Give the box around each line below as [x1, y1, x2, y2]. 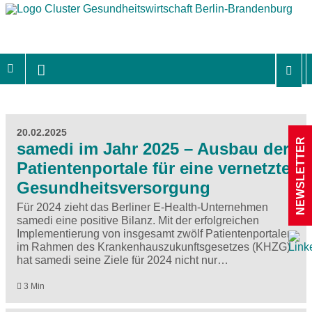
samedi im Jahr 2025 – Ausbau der [17, 139, 289, 158]
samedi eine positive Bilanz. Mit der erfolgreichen [17, 214, 259, 226]
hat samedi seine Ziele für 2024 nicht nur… [17, 253, 228, 266]
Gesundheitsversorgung [17, 178, 210, 197]
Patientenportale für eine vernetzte [17, 158, 290, 178]
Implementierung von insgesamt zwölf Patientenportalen [17, 227, 293, 240]
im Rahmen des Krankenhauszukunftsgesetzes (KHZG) [17, 240, 290, 253]
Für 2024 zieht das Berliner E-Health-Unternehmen [17, 201, 268, 213]
